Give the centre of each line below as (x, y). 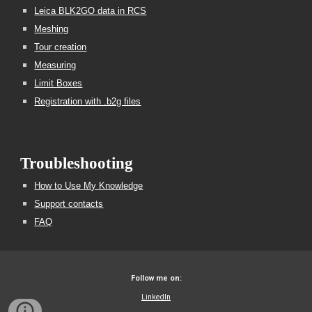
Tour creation (61, 47)
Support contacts (69, 204)
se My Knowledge (107, 186)
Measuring (55, 65)
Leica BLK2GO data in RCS (91, 11)
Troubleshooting (77, 163)
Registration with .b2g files (88, 101)
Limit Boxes (58, 83)
